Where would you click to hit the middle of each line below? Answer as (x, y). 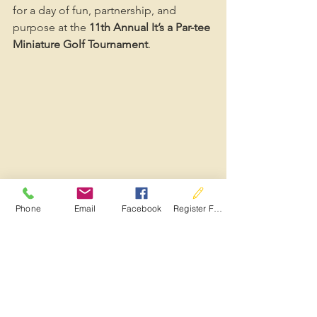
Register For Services (218, 208)
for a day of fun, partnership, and (96, 10)
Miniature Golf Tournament (80, 44)
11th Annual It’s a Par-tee (151, 27)
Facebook (142, 208)
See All (211, 287)
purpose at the (51, 27)
